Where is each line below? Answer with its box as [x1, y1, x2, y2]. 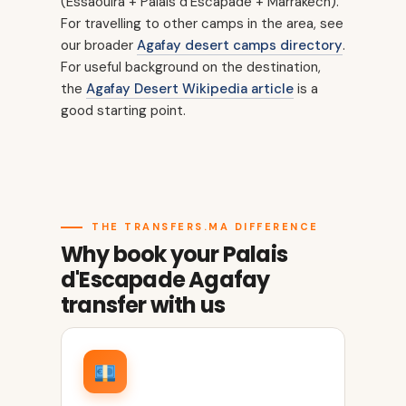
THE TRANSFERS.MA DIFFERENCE [92, 220, 319, 234]
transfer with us [61, 290, 226, 321]
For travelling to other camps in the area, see [61, 14, 343, 34]
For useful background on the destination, [61, 58, 321, 77]
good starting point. [61, 101, 186, 121]
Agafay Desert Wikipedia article [86, 80, 294, 99]
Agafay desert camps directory [137, 36, 343, 55]
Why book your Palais [61, 239, 287, 270]
